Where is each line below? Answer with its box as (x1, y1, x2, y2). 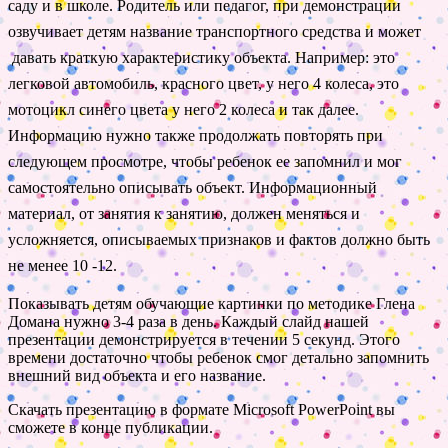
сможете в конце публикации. (8, 419, 213, 437)
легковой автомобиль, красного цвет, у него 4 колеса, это (8, 75, 399, 93)
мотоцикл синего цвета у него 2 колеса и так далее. (8, 101, 359, 119)
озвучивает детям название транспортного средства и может (8, 23, 421, 41)
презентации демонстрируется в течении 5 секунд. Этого (8, 331, 400, 349)
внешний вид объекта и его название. (8, 367, 266, 385)
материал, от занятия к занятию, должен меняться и (8, 205, 360, 223)
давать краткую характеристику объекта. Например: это (8, 49, 395, 67)
